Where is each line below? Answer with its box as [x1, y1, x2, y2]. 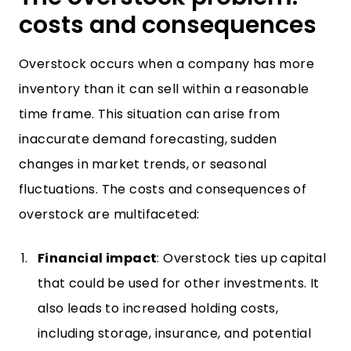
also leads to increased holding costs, [38, 299, 279, 317]
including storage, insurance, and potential [38, 324, 312, 342]
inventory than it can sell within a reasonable [19, 80, 309, 98]
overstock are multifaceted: [19, 205, 200, 223]
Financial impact [38, 249, 157, 267]
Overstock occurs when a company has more [19, 55, 314, 73]
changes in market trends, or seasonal [19, 155, 267, 173]
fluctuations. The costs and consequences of [19, 180, 307, 198]
